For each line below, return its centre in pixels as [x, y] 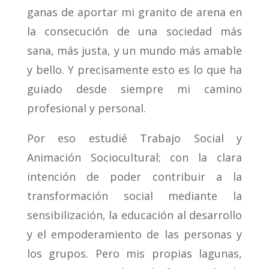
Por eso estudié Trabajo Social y [134, 138]
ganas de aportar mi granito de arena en [134, 12]
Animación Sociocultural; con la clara [134, 158]
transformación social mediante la [134, 196]
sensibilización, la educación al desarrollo [134, 215]
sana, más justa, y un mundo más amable [134, 51]
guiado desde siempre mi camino [134, 89]
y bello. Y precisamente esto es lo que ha [134, 70]
